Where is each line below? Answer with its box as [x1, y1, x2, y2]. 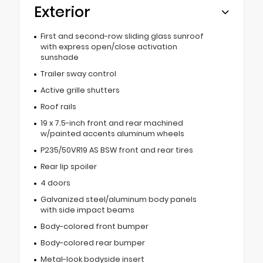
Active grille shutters [40, 85, 120, 96]
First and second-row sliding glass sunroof [40, 31, 204, 42]
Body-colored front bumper [40, 221, 149, 232]
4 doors [40, 178, 70, 188]
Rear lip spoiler [40, 161, 97, 172]
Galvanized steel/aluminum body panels [40, 194, 197, 205]
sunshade [40, 52, 79, 63]
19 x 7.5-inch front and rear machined [40, 118, 183, 129]
